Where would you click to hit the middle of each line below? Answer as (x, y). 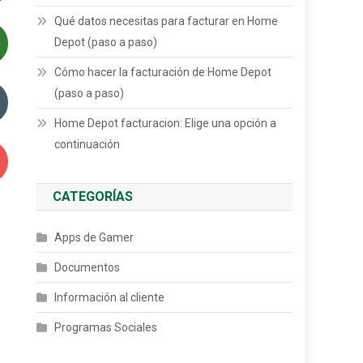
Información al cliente (110, 297)
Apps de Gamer (94, 237)
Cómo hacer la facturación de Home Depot (163, 72)
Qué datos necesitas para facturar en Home (167, 21)
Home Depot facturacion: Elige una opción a (166, 123)
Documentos (88, 267)
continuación (88, 144)
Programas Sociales (106, 327)
